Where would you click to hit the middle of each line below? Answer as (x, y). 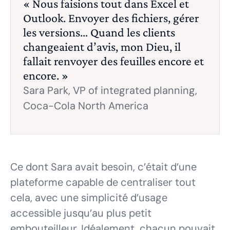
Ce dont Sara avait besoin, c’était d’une (103, 167)
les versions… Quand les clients (99, 32)
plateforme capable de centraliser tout (103, 183)
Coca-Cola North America (86, 106)
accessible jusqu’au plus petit (81, 213)
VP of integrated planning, (134, 91)
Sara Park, (47, 91)
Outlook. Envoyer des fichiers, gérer (111, 18)
